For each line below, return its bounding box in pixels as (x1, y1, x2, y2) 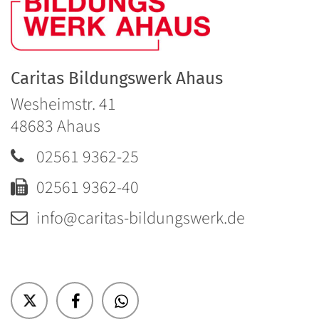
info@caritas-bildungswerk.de (36, 206, 245, 231)
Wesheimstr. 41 (11, 92, 116, 117)
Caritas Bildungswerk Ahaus (11, 68, 223, 89)
